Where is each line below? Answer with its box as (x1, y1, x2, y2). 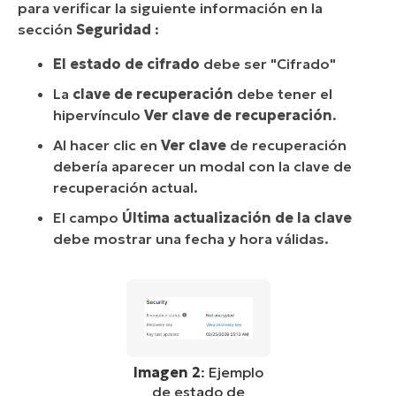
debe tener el (237, 84, 332, 103)
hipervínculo (53, 105, 144, 124)
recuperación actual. (53, 178, 198, 196)
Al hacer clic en (53, 135, 161, 154)
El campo (53, 208, 122, 226)
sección (18, 20, 76, 39)
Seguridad (76, 20, 155, 39)
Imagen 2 (133, 362, 201, 381)
